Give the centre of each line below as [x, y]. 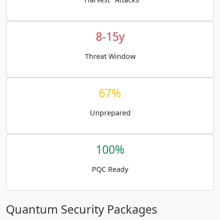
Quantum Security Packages [82, 209]
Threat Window [110, 56]
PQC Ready [110, 169]
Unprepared [110, 113]
